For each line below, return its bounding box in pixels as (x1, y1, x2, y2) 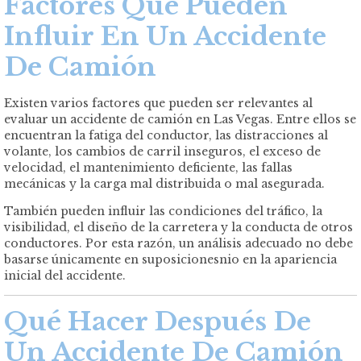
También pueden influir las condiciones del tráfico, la (4, 204, 322, 219)
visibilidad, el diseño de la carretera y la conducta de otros (4, 220, 353, 235)
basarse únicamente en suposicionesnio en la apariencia (4, 252, 337, 268)
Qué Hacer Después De (4, 305, 311, 338)
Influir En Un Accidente (4, 20, 326, 53)
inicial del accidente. (4, 268, 126, 284)
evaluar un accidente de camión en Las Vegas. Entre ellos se (4, 112, 356, 127)
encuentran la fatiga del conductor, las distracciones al (4, 128, 328, 143)
